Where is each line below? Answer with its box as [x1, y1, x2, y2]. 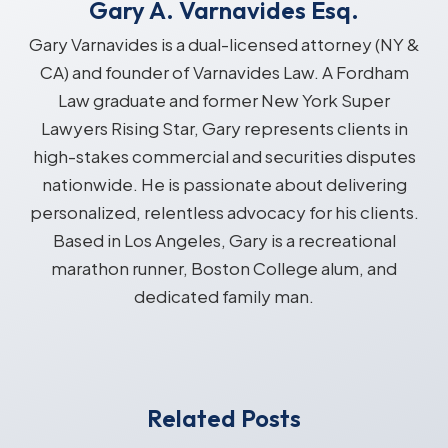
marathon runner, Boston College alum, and [51, 256, 397, 279]
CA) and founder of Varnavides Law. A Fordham [39, 60, 409, 83]
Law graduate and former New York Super [58, 88, 390, 111]
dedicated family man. [134, 284, 314, 307]
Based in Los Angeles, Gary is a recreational [52, 228, 396, 251]
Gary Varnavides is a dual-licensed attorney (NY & [28, 32, 420, 55]
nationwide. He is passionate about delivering [41, 172, 407, 195]
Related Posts [147, 403, 301, 434]
